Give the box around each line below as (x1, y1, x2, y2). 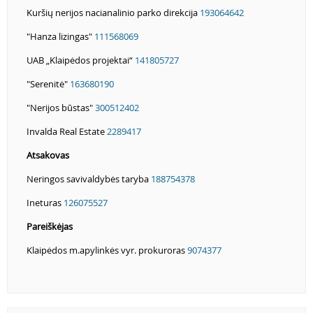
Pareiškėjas (27, 219, 73, 233)
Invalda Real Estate (27, 124, 107, 138)
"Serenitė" (27, 77, 70, 90)
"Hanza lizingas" (27, 29, 94, 43)
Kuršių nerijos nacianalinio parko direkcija (27, 6, 200, 19)
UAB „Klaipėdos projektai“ (27, 53, 135, 66)
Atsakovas (27, 148, 69, 161)
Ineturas (27, 196, 64, 209)
